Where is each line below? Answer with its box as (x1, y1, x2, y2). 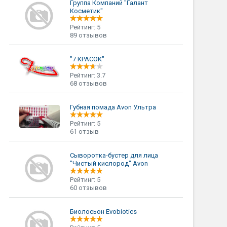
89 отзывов (69, 31, 107, 39)
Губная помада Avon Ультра (69, 103, 156, 111)
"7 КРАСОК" (69, 55, 104, 63)
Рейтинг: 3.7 (69, 71, 105, 79)
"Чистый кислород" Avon (69, 160, 148, 167)
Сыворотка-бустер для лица (69, 152, 158, 159)
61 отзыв (69, 128, 99, 135)
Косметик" (69, 7, 103, 15)
